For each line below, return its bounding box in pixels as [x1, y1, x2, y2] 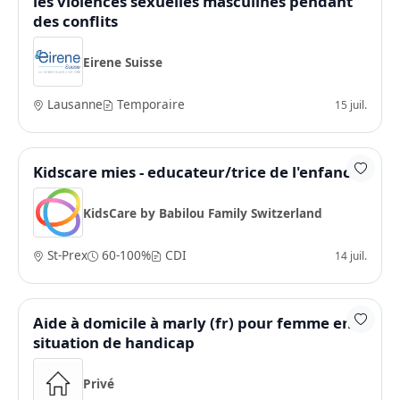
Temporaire [113, 96, 185, 112]
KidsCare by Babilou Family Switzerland [83, 204, 322, 221]
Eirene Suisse [83, 53, 162, 71]
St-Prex [44, 246, 87, 263]
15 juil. [335, 96, 367, 112]
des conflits [33, 11, 118, 31]
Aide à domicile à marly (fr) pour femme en [33, 312, 352, 333]
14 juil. [335, 247, 367, 262]
